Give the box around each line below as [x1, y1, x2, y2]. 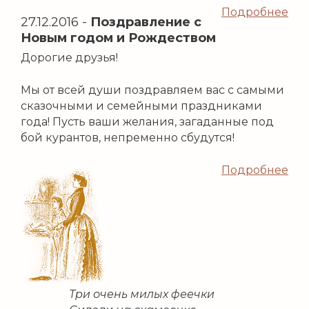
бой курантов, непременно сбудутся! [21, 131, 235, 145]
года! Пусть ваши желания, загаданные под [21, 115, 274, 129]
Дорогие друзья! [21, 51, 118, 65]
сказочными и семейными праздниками [21, 99, 262, 113]
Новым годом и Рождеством [21, 30, 216, 46]
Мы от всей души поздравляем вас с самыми [21, 83, 284, 97]
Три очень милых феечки [69, 288, 215, 301]
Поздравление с [90, 14, 201, 30]
